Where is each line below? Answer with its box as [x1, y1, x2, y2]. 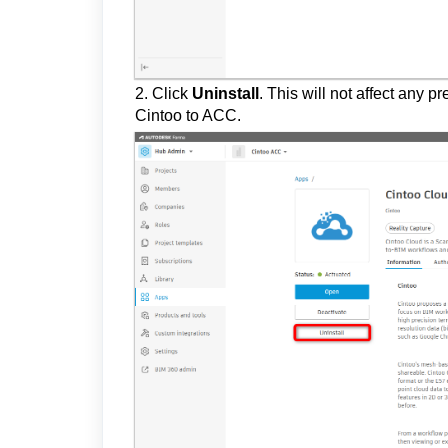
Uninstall [192, 84, 259, 102]
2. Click [135, 84, 192, 102]
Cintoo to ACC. [135, 106, 241, 124]
